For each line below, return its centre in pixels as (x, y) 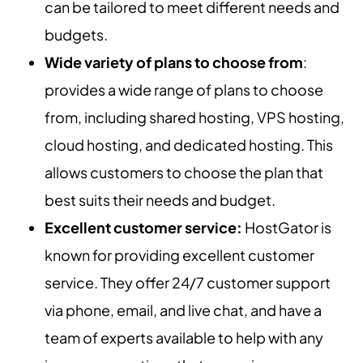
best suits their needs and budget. (160, 200)
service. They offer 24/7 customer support (188, 283)
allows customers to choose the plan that (184, 173)
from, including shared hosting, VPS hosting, (194, 117)
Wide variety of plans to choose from (174, 62)
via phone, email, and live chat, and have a (183, 310)
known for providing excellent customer (179, 255)
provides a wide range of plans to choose (184, 90)
